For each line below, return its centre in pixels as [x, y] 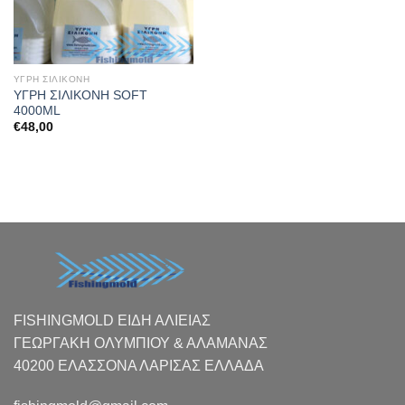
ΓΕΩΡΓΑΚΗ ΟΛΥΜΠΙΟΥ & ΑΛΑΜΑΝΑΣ [141, 343]
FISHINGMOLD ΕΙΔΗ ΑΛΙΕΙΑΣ [112, 320]
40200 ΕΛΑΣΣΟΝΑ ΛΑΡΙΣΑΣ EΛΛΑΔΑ [139, 365]
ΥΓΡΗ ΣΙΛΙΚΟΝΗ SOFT [80, 95]
